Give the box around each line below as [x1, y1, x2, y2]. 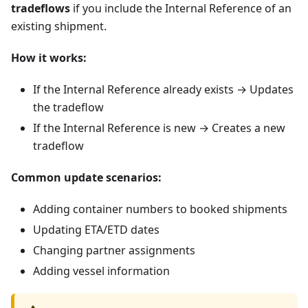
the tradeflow [33, 100, 104, 115]
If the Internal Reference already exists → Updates [33, 82, 294, 98]
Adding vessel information [33, 263, 170, 279]
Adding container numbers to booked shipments [33, 201, 287, 217]
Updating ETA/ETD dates [33, 222, 159, 238]
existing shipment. [11, 19, 107, 34]
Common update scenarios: [11, 170, 162, 186]
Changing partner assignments [33, 243, 195, 258]
